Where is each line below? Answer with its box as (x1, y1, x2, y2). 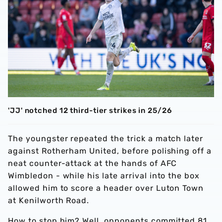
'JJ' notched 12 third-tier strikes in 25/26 (8, 106, 172, 115)
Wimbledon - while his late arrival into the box (8, 170, 200, 180)
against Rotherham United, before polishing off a (8, 146, 212, 156)
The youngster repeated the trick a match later (8, 133, 204, 143)
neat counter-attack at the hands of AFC (8, 158, 177, 168)
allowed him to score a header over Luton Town (8, 183, 204, 193)
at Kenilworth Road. (8, 195, 90, 205)
